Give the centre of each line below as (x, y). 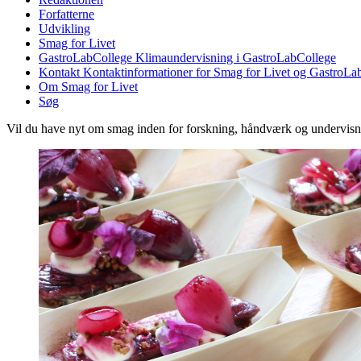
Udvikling (64, 29)
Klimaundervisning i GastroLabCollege (236, 58)
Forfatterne (66, 14)
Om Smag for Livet (88, 87)
